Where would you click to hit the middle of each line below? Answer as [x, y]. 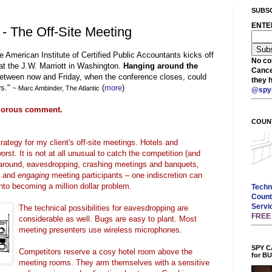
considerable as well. [57, 219]
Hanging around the [161, 66]
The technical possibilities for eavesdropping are [104, 208]
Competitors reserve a [59, 251]
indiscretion [167, 175]
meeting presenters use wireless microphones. [100, 229]
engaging [33, 175]
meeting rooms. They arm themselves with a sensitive [114, 262]
